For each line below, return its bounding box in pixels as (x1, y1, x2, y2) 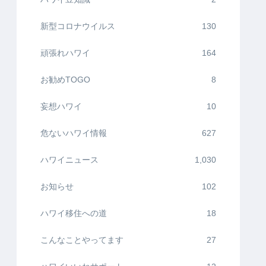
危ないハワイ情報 (40, 128, 107, 138)
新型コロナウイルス (40, 21, 115, 31)
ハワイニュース (40, 155, 99, 165)
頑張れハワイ (40, 48, 90, 58)
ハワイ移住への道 (40, 208, 107, 218)
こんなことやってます (40, 235, 123, 245)
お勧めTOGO (40, 75, 90, 85)
